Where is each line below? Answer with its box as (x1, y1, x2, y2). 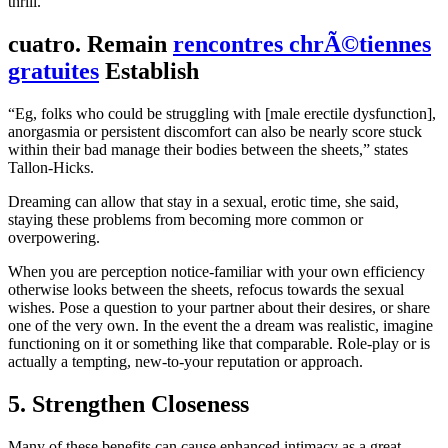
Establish (99, 58, 199, 85)
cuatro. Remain (8, 31, 173, 58)
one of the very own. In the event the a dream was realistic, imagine (8, 317, 433, 335)
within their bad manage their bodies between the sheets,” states (8, 141, 408, 159)
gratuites (8, 58, 99, 85)
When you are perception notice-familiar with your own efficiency (8, 263, 425, 281)
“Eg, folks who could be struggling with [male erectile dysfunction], (8, 105, 436, 123)
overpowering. (8, 229, 100, 247)
